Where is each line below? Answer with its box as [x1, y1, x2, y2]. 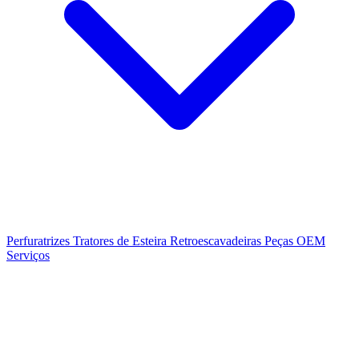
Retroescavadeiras [170, 234, 264, 248]
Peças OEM [264, 234, 325, 248]
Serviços [6, 248, 50, 262]
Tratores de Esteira [73, 234, 170, 248]
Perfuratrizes [6, 234, 73, 248]
